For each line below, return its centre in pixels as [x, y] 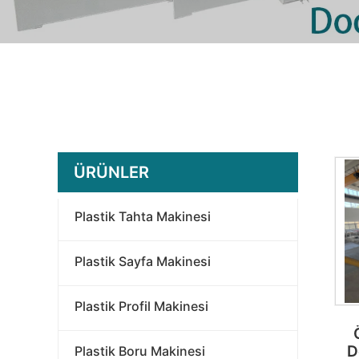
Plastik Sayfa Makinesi [143, 261]
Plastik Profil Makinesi [141, 306]
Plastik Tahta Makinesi [143, 216]
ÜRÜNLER [111, 172]
